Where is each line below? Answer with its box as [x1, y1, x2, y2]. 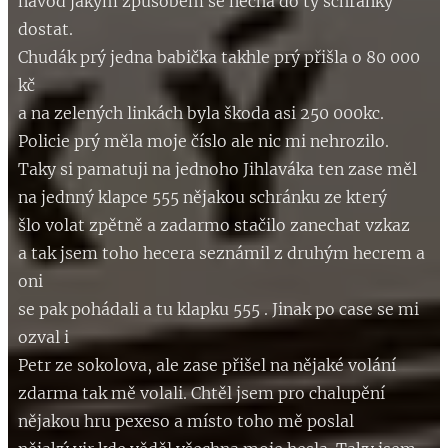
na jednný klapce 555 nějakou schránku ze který [18, 186, 387, 207]
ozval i [18, 326, 69, 347]
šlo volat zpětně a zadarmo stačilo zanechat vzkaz [18, 214, 410, 235]
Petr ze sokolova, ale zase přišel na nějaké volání [18, 354, 396, 375]
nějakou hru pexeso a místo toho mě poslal [18, 410, 354, 431]
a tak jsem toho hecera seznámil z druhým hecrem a [18, 242, 425, 263]
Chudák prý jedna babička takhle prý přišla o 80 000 [18, 46, 420, 67]
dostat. [18, 18, 73, 39]
